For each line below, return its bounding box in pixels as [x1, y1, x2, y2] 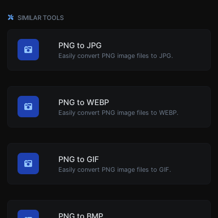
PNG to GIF [58, 154, 99, 164]
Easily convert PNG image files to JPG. [58, 52, 173, 59]
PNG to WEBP [58, 97, 109, 107]
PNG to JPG [58, 40, 102, 50]
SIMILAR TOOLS [16, 14, 64, 21]
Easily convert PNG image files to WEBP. [58, 109, 179, 116]
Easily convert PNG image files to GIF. [58, 165, 171, 173]
